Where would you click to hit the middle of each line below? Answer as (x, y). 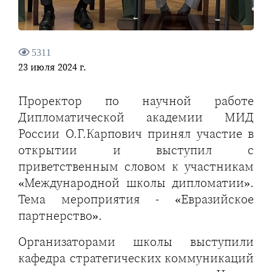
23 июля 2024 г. (52, 67)
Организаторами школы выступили (136, 242)
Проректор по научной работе (136, 101)
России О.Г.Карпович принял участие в (136, 134)
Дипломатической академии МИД (136, 117)
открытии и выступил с (136, 150)
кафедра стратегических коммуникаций (136, 258)
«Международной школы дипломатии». (136, 183)
